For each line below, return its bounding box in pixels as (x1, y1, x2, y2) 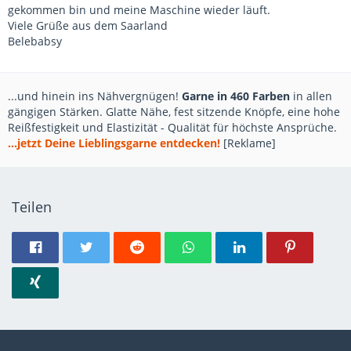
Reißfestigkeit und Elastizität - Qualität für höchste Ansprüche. (8, 120, 337, 135)
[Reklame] (220, 136, 276, 150)
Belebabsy (8, 34, 62, 49)
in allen (290, 89, 332, 103)
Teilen (12, 197, 52, 216)
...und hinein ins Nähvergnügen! (8, 89, 182, 103)
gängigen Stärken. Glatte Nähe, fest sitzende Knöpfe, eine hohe (8, 104, 340, 119)
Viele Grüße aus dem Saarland (8, 18, 168, 33)
